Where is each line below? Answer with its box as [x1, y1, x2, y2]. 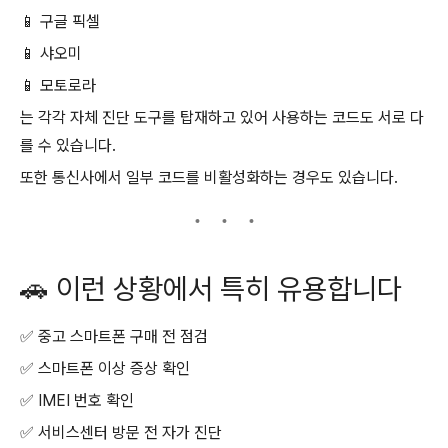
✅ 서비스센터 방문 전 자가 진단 [20, 423, 222, 443]
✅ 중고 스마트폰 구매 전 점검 [20, 327, 208, 347]
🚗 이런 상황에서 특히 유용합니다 [20, 271, 402, 306]
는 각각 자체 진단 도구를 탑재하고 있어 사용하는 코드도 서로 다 [20, 108, 424, 127]
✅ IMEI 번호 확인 [20, 391, 134, 411]
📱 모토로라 [20, 76, 96, 95]
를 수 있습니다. [20, 136, 116, 155]
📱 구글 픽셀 [20, 12, 100, 31]
